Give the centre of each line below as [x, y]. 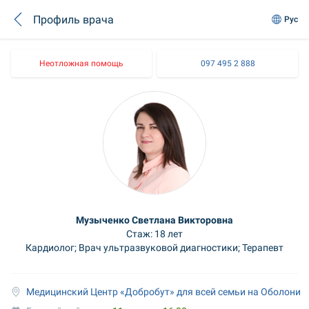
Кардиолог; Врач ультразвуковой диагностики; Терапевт [154, 247]
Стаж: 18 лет [154, 233]
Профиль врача [73, 19]
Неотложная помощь [81, 63]
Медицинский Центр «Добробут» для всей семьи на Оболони [164, 291]
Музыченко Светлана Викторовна [154, 220]
